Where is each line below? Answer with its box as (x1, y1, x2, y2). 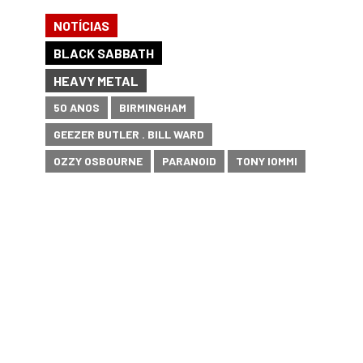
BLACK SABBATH (53, 45, 154, 62)
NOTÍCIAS (53, 18, 109, 34)
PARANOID (162, 154, 216, 169)
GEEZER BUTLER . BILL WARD (53, 127, 204, 142)
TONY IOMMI (236, 154, 297, 169)
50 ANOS (53, 100, 100, 115)
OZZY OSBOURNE (53, 154, 143, 169)
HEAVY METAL (53, 73, 139, 89)
